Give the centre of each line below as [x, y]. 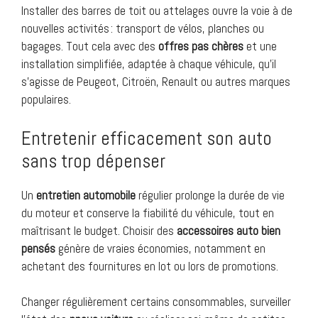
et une [260, 46]
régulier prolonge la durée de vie [210, 195]
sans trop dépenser [93, 161]
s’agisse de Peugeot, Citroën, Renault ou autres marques [156, 82]
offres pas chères [201, 46]
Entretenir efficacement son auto [147, 138]
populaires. [46, 100]
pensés [38, 248]
